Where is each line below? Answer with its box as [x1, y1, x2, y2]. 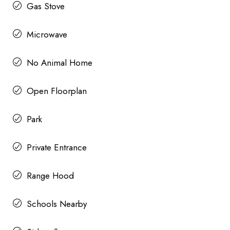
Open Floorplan [27, 85, 87, 98]
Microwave [27, 28, 67, 41]
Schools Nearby [27, 198, 87, 210]
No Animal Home [27, 56, 92, 69]
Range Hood [27, 169, 74, 182]
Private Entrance [27, 141, 87, 154]
